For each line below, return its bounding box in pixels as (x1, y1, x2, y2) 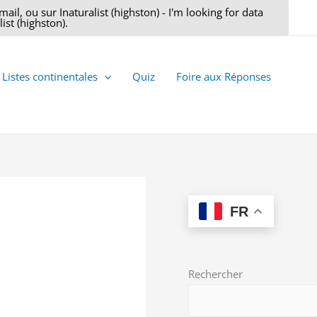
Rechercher (188, 267, 243, 281)
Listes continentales (2, 69, 98, 83)
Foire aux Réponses (176, 69, 271, 83)
